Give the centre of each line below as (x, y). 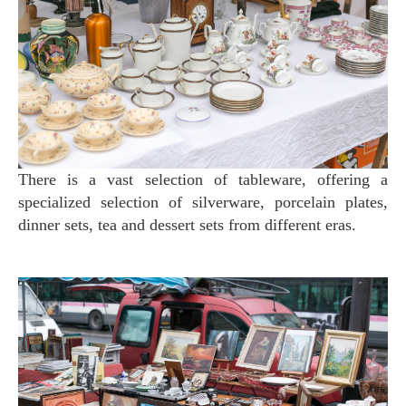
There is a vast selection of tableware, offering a (203, 180)
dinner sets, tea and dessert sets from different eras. (187, 225)
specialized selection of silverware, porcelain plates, (203, 203)
